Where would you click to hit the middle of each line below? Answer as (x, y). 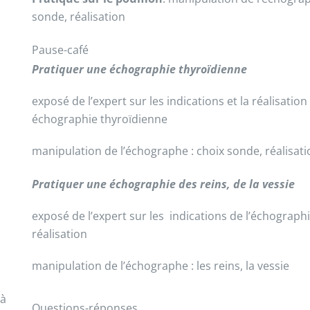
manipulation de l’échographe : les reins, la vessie (160, 266)
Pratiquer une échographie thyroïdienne (139, 69)
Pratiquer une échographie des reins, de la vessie (163, 184)
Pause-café (60, 50)
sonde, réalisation (78, 17)
